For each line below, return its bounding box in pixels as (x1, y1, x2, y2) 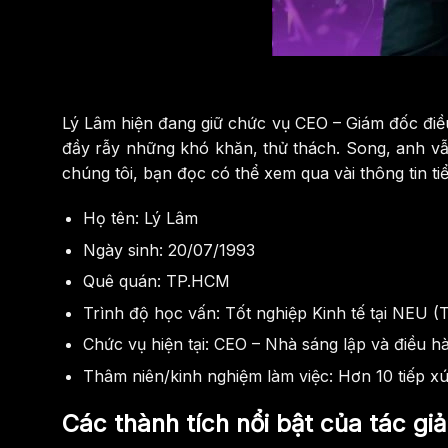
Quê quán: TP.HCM (82, 271, 230, 292)
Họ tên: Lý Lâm (82, 208, 198, 229)
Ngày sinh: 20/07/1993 (82, 239, 255, 260)
